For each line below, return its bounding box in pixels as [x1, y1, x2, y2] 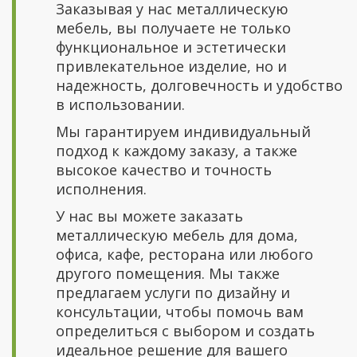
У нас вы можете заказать [56, 206, 243, 226]
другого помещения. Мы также [56, 264, 280, 283]
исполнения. [56, 179, 147, 198]
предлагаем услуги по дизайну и [56, 283, 290, 302]
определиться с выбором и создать [56, 321, 315, 340]
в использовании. [56, 95, 185, 114]
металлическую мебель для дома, [56, 226, 298, 245]
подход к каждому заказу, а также [56, 141, 297, 160]
